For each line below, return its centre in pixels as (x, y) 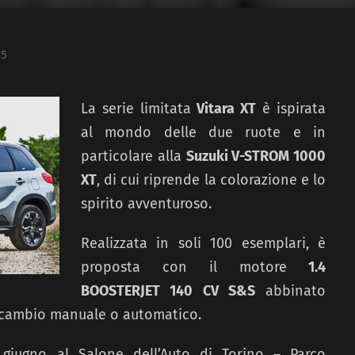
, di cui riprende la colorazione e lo (211, 180)
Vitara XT (223, 109)
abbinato (290, 291)
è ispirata (291, 109)
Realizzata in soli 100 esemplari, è (203, 244)
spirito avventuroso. (146, 204)
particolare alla (134, 157)
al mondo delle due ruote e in (203, 133)
